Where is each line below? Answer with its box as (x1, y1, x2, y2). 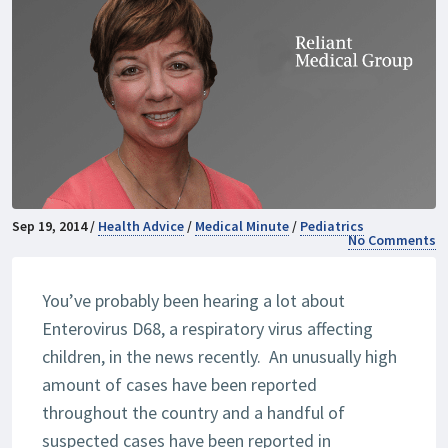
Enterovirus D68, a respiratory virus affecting (42, 317, 373, 341)
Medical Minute (195, 217, 289, 236)
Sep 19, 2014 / (12, 217, 98, 236)
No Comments (348, 231, 436, 250)
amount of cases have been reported (42, 373, 317, 397)
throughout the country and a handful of (42, 401, 345, 425)
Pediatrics (300, 217, 364, 236)
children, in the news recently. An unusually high (42, 345, 397, 369)
